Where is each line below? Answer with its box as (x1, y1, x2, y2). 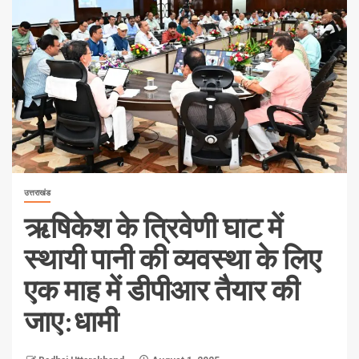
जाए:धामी (24, 303, 119, 338)
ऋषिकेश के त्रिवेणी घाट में (24, 209, 283, 244)
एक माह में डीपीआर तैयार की (24, 272, 300, 307)
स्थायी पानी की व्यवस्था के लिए (24, 240, 321, 276)
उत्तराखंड (24, 188, 50, 198)
